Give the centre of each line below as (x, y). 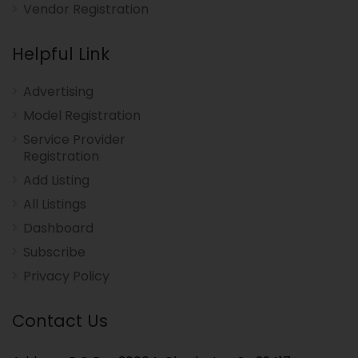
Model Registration (82, 115)
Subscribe (54, 252)
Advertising (58, 91)
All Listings (55, 204)
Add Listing (56, 180)
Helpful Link (61, 54)
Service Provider (74, 139)
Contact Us (60, 320)
